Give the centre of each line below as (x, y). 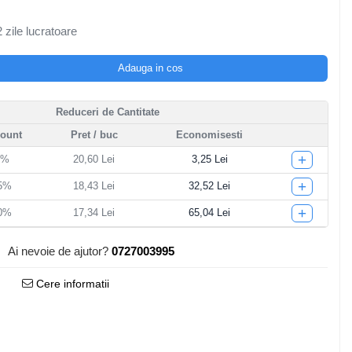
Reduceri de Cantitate (107, 112)
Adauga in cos (151, 68)
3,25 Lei (209, 159)
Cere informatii (71, 284)
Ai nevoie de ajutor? (58, 251)
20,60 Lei (94, 159)
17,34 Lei (94, 213)
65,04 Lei (210, 213)
